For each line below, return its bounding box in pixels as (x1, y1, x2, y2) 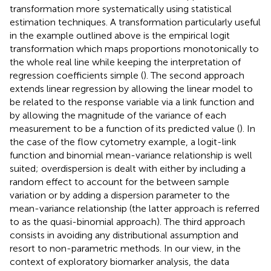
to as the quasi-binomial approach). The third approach (10, 215, 245, 227)
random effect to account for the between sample (10, 175, 229, 188)
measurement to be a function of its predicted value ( (10, 122, 240, 134)
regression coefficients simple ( (10, 69, 143, 81)
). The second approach (143, 69, 244, 81)
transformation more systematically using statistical (10, 2, 232, 15)
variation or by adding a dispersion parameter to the (10, 189, 230, 201)
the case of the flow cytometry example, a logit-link (10, 135, 237, 148)
